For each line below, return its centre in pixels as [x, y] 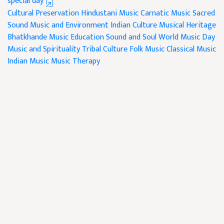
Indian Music [28, 61]
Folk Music [147, 49]
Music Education [76, 37]
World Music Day [187, 37]
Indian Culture [134, 25]
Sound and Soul [131, 37]
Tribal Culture [105, 49]
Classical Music [191, 49]
